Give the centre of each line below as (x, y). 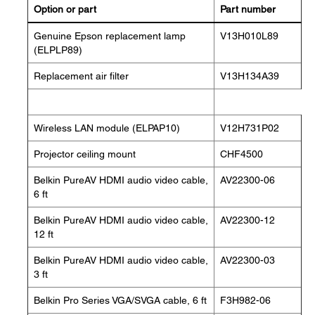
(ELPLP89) (58, 50)
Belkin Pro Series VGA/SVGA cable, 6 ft (120, 300)
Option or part (65, 9)
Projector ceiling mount (85, 154)
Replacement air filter (81, 76)
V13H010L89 (249, 36)
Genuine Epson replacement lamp (110, 36)
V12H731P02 (250, 128)
